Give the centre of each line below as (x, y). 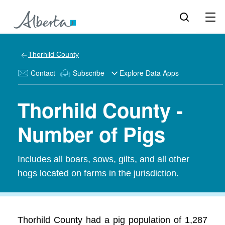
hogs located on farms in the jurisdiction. (98, 173)
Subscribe (89, 73)
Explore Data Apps (149, 73)
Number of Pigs (91, 134)
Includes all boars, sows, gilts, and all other (103, 159)
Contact (43, 73)
